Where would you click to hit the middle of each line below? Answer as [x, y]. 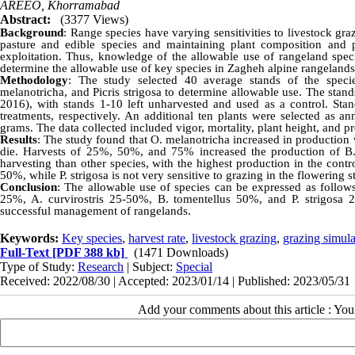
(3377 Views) [94, 20]
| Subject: [150, 267]
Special [194, 267]
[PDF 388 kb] [87, 253]
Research [101, 267]
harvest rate [157, 239]
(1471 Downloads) [181, 253]
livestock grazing [234, 239]
